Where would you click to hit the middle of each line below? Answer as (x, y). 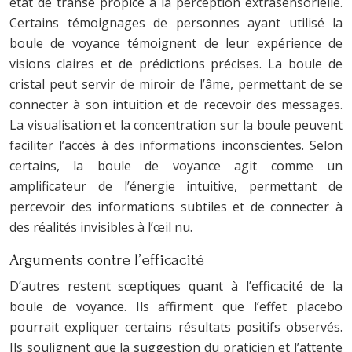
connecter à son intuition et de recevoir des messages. (176, 104)
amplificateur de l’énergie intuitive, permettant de (176, 186)
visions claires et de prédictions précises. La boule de (176, 64)
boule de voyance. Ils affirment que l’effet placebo (176, 306)
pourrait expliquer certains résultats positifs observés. (176, 327)
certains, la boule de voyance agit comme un (176, 166)
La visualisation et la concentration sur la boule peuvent (176, 125)
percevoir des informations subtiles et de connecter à (176, 207)
